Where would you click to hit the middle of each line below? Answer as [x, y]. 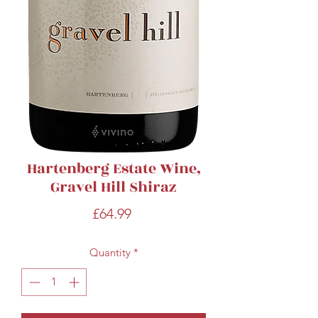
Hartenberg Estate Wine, [114, 169]
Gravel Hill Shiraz [114, 187]
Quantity [110, 253]
